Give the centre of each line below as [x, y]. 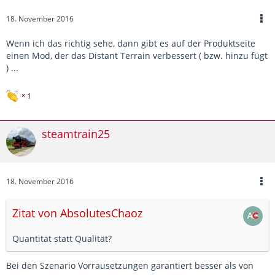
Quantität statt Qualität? [62, 238]
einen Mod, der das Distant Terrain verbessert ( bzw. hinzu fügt [137, 55]
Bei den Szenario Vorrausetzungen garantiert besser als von [130, 265]
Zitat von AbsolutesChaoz [77, 213]
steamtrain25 [76, 134]
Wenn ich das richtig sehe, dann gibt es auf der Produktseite [131, 43]
